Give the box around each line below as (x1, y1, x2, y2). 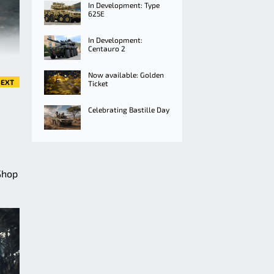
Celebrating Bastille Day (88, 105, 169, 114)
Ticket (88, 79, 108, 87)
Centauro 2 (88, 44, 125, 53)
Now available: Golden (88, 70, 164, 79)
